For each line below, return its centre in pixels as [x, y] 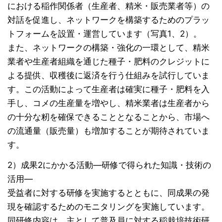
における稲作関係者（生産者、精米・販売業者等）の [109, 6]
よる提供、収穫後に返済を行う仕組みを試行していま [109, 76]
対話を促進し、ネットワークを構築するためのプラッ [109, 20]
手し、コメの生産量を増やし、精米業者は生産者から [109, 103]
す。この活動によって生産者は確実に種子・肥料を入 [109, 89]
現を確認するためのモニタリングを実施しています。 [109, 206]
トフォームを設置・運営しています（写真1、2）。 [105, 34]
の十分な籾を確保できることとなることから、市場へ [109, 117]
